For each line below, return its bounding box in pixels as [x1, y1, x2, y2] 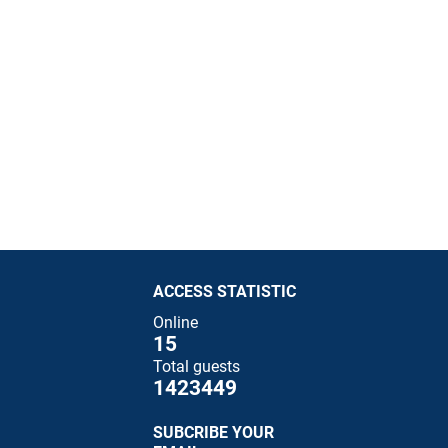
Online [153, 313, 198, 333]
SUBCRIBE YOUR [153, 423, 274, 443]
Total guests [153, 357, 240, 377]
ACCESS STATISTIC [153, 281, 296, 301]
